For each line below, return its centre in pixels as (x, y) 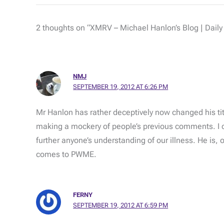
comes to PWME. (66, 154)
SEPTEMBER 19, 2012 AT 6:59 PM (121, 205)
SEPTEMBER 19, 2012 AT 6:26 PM (121, 86)
